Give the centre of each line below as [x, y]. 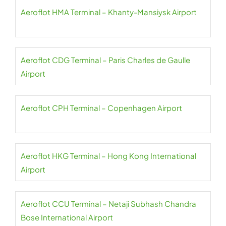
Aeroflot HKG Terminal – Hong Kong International [108, 156]
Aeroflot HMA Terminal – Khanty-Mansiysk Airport [109, 12]
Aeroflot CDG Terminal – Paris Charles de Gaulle [105, 60]
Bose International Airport [67, 217]
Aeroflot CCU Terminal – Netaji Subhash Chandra [108, 204]
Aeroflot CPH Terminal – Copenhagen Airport [101, 108]
